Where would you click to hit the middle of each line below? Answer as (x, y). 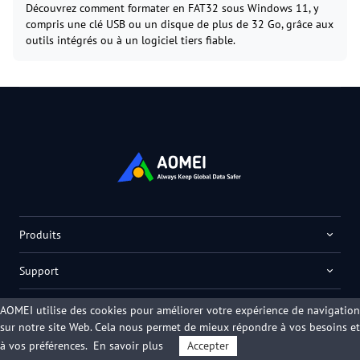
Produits (40, 235)
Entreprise (45, 307)
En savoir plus (128, 346)
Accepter (208, 346)
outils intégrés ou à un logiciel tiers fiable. (131, 41)
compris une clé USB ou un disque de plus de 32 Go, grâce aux (180, 25)
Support (39, 271)
